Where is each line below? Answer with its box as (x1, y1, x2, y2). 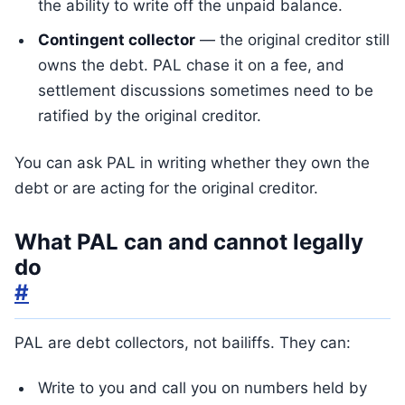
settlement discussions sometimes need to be (38, 81, 373, 99)
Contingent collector (38, 31, 195, 49)
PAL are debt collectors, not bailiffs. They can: (14, 334, 351, 352)
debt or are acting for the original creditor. (14, 179, 318, 197)
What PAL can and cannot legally (14, 229, 363, 255)
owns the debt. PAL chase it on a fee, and (38, 56, 344, 74)
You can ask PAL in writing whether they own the (14, 154, 370, 172)
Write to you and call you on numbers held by (38, 379, 367, 397)
